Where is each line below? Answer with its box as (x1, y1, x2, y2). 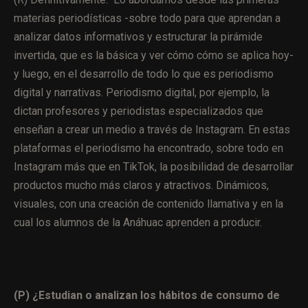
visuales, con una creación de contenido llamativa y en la (14, 197, 283, 210)
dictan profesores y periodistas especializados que (14, 104, 263, 118)
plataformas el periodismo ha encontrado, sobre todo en (14, 141, 283, 155)
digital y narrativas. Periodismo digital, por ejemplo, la (14, 85, 269, 99)
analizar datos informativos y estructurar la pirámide (14, 30, 263, 43)
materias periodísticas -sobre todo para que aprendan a (14, 11, 280, 25)
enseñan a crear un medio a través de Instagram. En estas (14, 122, 290, 136)
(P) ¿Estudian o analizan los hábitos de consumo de (14, 288, 280, 302)
